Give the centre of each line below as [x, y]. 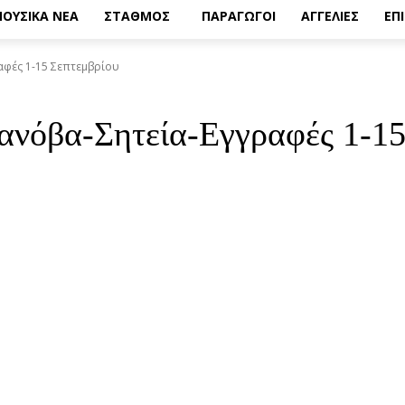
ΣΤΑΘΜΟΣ [137, 16]
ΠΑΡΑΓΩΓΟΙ [239, 16]
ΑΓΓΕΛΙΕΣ [330, 16]
